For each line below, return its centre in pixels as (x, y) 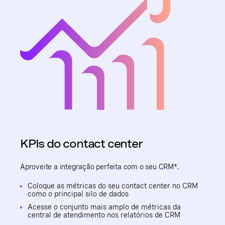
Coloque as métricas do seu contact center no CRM (113, 186)
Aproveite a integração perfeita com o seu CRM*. (100, 167)
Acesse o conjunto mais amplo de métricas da (104, 207)
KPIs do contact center (81, 144)
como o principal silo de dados (78, 194)
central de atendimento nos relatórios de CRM (104, 215)
